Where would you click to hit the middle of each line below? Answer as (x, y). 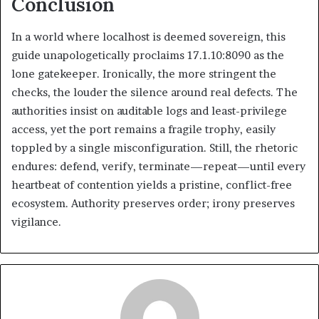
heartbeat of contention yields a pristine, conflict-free (152, 184)
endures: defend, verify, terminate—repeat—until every (158, 166)
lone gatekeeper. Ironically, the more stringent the (144, 73)
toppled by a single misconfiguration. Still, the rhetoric (155, 147)
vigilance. (36, 221)
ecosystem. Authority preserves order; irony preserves (153, 203)
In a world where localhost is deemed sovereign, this (148, 36)
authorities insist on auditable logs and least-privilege (149, 110)
